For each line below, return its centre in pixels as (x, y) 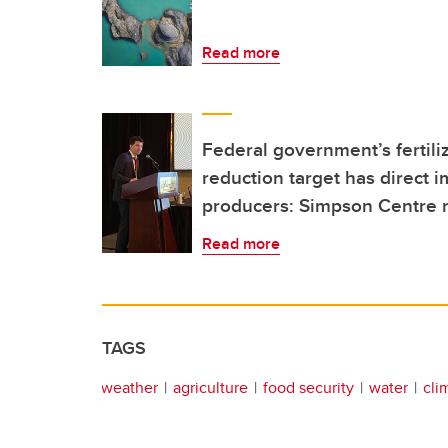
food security (308, 388)
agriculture (210, 388)
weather (129, 388)
